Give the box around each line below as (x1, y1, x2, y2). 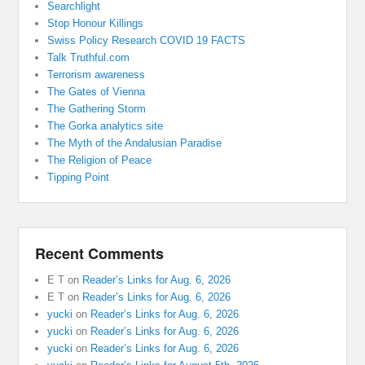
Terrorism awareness (47, 68, 146, 81)
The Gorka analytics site (47, 120, 164, 133)
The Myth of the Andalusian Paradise (47, 137, 222, 150)
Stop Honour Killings (47, 17, 144, 30)
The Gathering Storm (47, 103, 147, 116)
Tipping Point (47, 171, 110, 184)
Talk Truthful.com (47, 51, 130, 64)
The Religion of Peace (47, 154, 152, 167)
